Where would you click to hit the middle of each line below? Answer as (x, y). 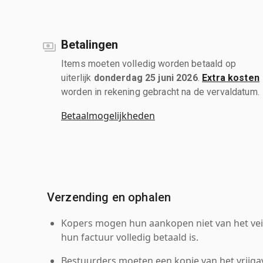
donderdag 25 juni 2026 (146, 77)
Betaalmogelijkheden (108, 115)
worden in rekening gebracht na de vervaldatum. (160, 92)
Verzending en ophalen (109, 197)
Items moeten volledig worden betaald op (149, 63)
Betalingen (90, 44)
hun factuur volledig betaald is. (130, 237)
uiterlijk (77, 77)
